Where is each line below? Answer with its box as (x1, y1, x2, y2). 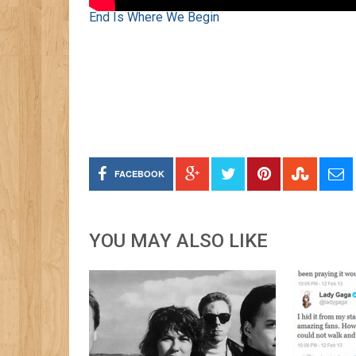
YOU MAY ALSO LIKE (89, 230, 268, 253)
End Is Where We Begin (89, 10, 219, 25)
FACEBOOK (114, 168, 164, 180)
